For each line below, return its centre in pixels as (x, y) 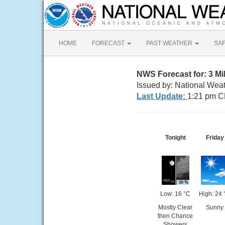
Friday (215, 138)
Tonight (175, 138)
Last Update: (162, 96)
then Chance (175, 216)
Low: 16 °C (175, 194)
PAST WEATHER (170, 43)
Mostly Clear (175, 207)
